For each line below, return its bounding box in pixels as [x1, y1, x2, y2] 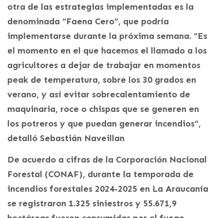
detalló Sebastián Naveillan [7, 132, 125, 144]
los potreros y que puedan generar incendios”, [7, 118, 201, 129]
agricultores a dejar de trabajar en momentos [7, 59, 200, 71]
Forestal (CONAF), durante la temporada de [7, 168, 194, 180]
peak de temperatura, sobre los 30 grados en [7, 74, 196, 85]
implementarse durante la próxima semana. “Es [7, 30, 207, 41]
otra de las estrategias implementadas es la [7, 1, 194, 12]
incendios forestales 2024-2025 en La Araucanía [7, 183, 208, 194]
